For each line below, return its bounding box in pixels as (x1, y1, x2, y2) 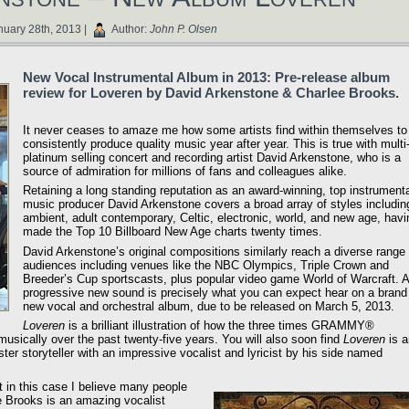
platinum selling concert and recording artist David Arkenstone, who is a (23, 150, 401, 164)
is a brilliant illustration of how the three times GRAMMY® (65, 319, 374, 333)
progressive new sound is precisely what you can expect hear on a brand (23, 285, 407, 299)
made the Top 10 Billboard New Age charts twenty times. (23, 225, 322, 239)
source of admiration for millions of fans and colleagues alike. (23, 163, 347, 178)
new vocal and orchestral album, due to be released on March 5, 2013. (23, 299, 394, 313)
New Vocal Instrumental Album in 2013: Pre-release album (23, 68, 390, 85)
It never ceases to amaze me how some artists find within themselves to (23, 122, 407, 137)
